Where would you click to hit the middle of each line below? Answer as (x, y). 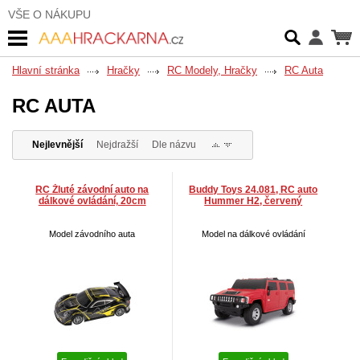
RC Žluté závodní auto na (92, 190)
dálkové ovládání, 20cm (92, 201)
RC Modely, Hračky (212, 70)
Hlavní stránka (46, 70)
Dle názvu (174, 145)
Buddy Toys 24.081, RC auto (254, 190)
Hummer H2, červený (254, 201)
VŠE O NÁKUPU (49, 14)
